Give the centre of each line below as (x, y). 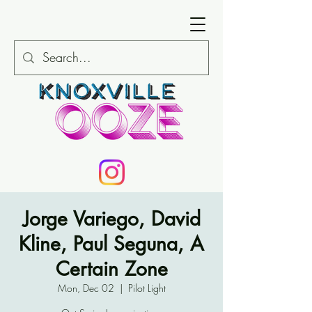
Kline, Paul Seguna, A (111, 244)
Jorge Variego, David (111, 219)
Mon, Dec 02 (86, 288)
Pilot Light (147, 288)
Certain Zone (111, 269)
